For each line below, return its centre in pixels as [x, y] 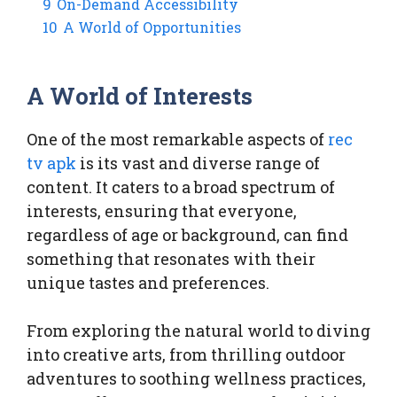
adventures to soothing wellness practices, [196, 379]
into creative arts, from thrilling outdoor [186, 355]
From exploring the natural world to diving [198, 331]
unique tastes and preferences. [148, 283]
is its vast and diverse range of [198, 163]
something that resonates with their [171, 259]
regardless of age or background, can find [187, 235]
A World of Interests [140, 96]
